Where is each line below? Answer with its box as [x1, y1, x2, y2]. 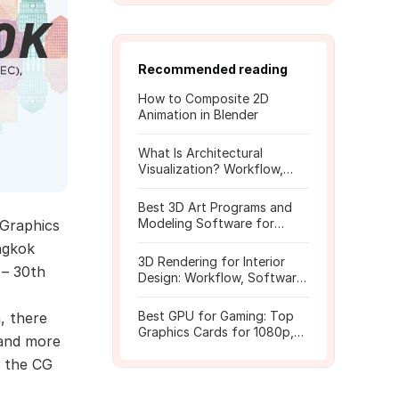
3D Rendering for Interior [138, 254, 285, 269]
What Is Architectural [138, 145, 263, 160]
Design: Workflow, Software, [138, 270, 307, 285]
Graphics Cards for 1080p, [138, 324, 294, 339]
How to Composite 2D [138, 91, 269, 106]
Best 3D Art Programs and [138, 199, 292, 215]
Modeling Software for [138, 216, 274, 231]
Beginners [138, 232, 196, 247]
